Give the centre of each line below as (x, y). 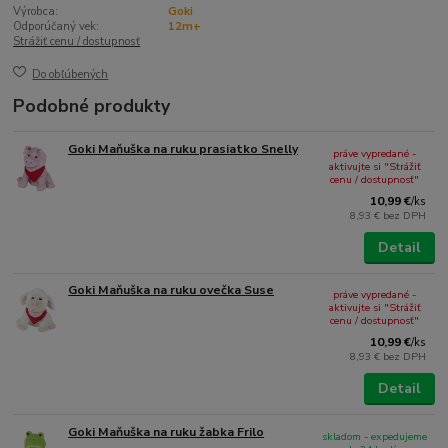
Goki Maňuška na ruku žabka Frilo (166, 431)
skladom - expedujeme (375, 436)
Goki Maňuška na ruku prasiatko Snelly (183, 148)
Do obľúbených (70, 74)
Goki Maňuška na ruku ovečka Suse (171, 290)
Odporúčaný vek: (56, 27)
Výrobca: (36, 12)
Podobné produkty (92, 106)
